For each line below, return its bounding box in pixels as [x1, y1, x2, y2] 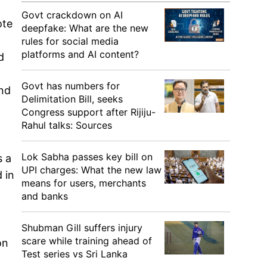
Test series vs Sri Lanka [21, 248, 128, 260]
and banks [21, 190, 68, 202]
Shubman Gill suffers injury [21, 222, 142, 234]
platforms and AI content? [21, 48, 139, 60]
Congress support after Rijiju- [21, 106, 156, 118]
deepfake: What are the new [21, 22, 148, 34]
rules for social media [21, 35, 119, 47]
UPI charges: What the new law [21, 164, 162, 176]
